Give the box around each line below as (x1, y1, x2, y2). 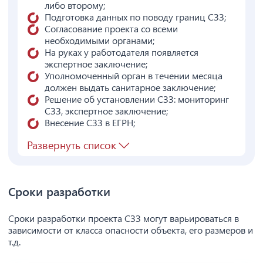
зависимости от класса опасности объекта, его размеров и (8, 224, 253, 237)
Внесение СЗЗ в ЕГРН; (45, 116, 135, 129)
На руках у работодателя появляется (45, 46, 198, 59)
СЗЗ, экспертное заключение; (45, 104, 168, 117)
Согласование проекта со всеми (45, 22, 178, 35)
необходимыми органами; (45, 34, 154, 47)
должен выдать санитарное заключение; (45, 81, 215, 94)
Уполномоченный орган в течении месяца (45, 69, 222, 82)
